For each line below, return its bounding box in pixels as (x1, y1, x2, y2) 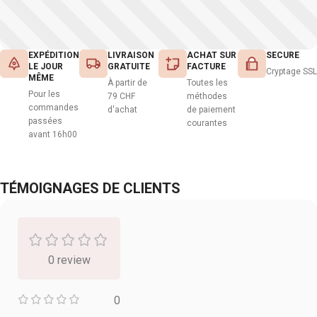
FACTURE (187, 62, 226, 72)
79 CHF (108, 91, 135, 102)
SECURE (266, 50, 299, 61)
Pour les (28, 89, 60, 100)
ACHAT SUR (187, 50, 236, 61)
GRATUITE (108, 62, 150, 72)
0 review (47, 253, 91, 267)
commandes (28, 103, 79, 113)
